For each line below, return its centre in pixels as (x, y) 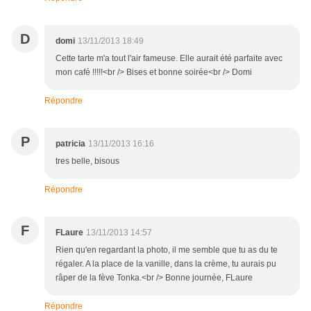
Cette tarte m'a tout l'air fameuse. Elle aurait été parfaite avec (169, 59)
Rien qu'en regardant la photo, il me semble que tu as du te (167, 250)
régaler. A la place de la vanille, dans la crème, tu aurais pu (166, 264)
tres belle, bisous (87, 161)
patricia (70, 144)
